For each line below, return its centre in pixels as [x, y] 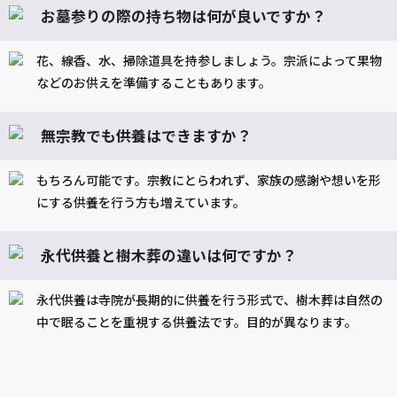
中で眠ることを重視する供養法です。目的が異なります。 [197, 322]
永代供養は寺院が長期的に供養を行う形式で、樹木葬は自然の [210, 300]
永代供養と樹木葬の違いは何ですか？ [169, 256]
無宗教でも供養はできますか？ [146, 136]
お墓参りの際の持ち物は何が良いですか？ [183, 16]
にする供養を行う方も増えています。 [141, 202]
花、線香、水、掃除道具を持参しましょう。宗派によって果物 [209, 61]
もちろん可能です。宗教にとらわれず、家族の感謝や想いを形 [209, 180]
